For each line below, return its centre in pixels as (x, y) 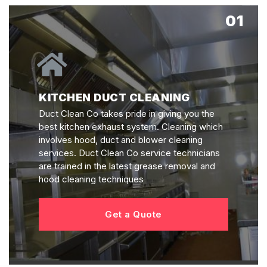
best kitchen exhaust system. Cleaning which (131, 127)
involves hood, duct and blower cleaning (121, 140)
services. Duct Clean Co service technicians (129, 153)
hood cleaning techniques (91, 179)
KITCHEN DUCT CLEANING (114, 97)
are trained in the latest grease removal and (127, 166)
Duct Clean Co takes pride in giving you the (127, 114)
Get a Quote (133, 215)
